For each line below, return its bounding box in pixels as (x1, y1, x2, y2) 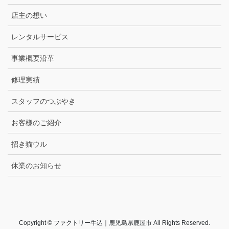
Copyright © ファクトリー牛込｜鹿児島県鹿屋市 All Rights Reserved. (19, 219, 210, 226)
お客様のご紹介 (11, 118, 61, 127)
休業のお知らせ (11, 161, 61, 170)
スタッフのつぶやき (11, 97, 76, 105)
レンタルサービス (11, 32, 68, 41)
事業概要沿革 (11, 54, 54, 62)
